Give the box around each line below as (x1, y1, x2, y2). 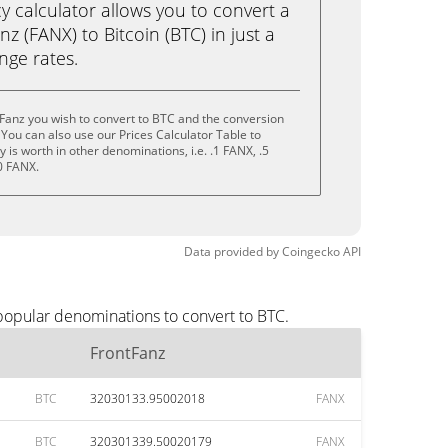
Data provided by (184, 243, 279, 260)
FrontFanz (90, 342, 165, 364)
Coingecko (282, 243, 340, 260)
